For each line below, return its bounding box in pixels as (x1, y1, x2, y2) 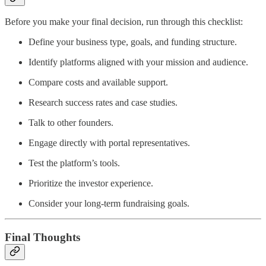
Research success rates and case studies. (28, 97, 178, 108)
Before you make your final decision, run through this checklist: (5, 17, 243, 27)
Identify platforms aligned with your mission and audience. (28, 57, 248, 68)
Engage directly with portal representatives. (28, 138, 190, 148)
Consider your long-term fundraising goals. (28, 198, 189, 209)
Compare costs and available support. (28, 77, 168, 88)
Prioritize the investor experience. (28, 178, 153, 189)
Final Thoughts (5, 231, 80, 244)
